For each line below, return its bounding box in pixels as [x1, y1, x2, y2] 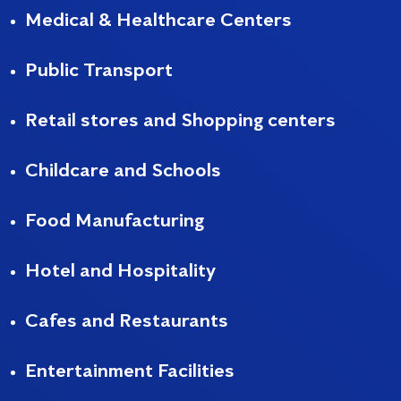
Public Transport [25, 56, 173, 81]
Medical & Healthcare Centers [25, 6, 292, 31]
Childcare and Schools [25, 157, 221, 182]
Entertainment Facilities [25, 357, 235, 382]
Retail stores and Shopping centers [25, 107, 336, 132]
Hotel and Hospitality [25, 257, 216, 282]
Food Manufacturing [25, 207, 204, 232]
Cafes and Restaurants [25, 307, 228, 332]
